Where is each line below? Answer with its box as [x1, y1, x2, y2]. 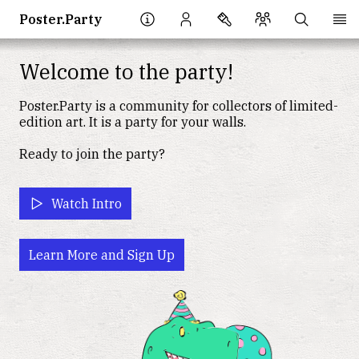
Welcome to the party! [19, 58, 233, 85]
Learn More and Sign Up [29, 247, 175, 263]
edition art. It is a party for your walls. [19, 114, 246, 130]
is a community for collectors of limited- [92, 98, 338, 114]
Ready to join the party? [19, 146, 165, 162]
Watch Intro [51, 196, 122, 212]
